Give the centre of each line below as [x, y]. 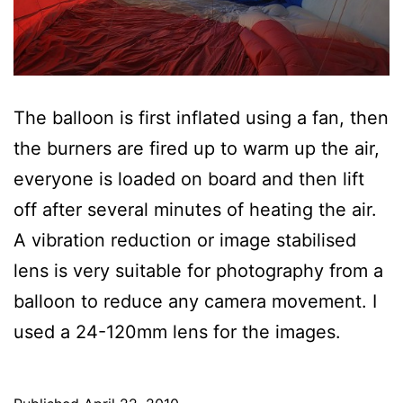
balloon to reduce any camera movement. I [195, 301]
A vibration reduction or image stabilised [185, 240]
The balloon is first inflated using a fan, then [201, 117]
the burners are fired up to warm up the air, [197, 148]
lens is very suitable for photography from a [198, 270]
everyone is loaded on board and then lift [189, 179]
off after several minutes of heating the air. [195, 209]
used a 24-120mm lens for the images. [177, 331]
